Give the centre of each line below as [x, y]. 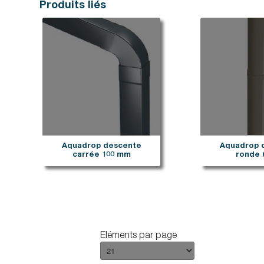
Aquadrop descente [101, 147]
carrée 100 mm [101, 156]
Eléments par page [138, 237]
